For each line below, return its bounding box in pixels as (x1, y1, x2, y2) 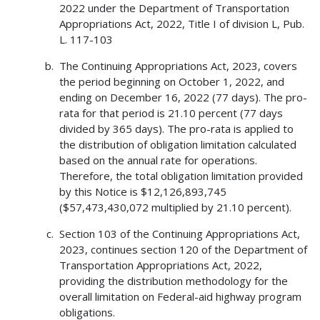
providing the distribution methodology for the (59, 274, 288, 289)
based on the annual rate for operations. (59, 153, 257, 168)
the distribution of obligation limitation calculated (59, 137, 296, 152)
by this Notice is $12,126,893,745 (59, 184, 226, 199)
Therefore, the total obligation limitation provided (59, 169, 303, 184)
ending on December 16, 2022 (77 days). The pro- (59, 90, 307, 105)
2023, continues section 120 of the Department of (59, 242, 307, 257)
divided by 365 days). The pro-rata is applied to (59, 121, 294, 136)
